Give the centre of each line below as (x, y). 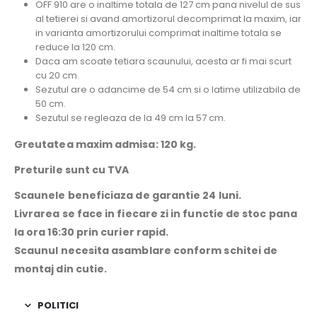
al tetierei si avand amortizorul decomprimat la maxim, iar (168, 18)
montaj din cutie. (61, 269)
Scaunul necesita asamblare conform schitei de (146, 251)
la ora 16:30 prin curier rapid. (92, 232)
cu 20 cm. (57, 75)
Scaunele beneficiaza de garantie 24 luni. (128, 196)
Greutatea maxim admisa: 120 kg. (105, 145)
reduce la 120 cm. (75, 47)
